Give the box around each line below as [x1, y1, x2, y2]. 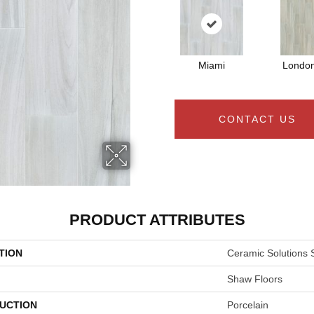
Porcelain [227, 299, 268, 310]
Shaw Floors [227, 273, 282, 285]
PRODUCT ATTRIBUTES [69, 211, 245, 228]
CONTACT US [219, 114, 296, 125]
